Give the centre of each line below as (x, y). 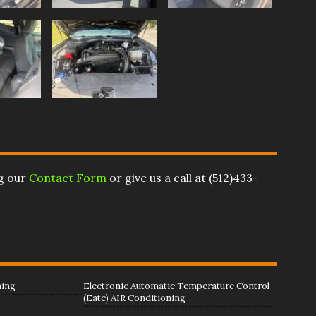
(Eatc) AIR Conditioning (134, 298)
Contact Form (67, 177)
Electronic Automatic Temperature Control (176, 286)
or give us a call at (157, 177)
